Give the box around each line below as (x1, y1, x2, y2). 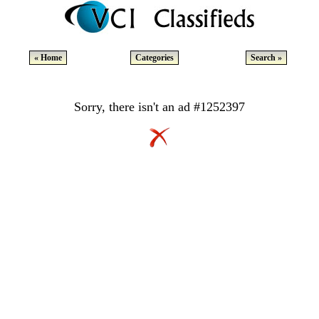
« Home (33, 53, 62, 63)
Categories (135, 53, 174, 63)
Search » (251, 53, 282, 63)
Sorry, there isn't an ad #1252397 (74, 100, 245, 114)
